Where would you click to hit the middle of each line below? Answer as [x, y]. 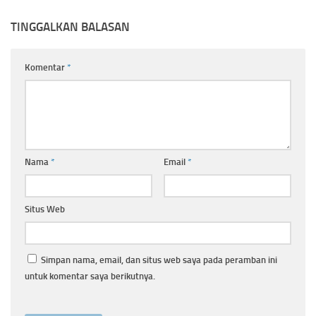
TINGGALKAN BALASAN [70, 26]
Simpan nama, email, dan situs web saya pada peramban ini [159, 260]
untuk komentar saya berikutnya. [90, 276]
